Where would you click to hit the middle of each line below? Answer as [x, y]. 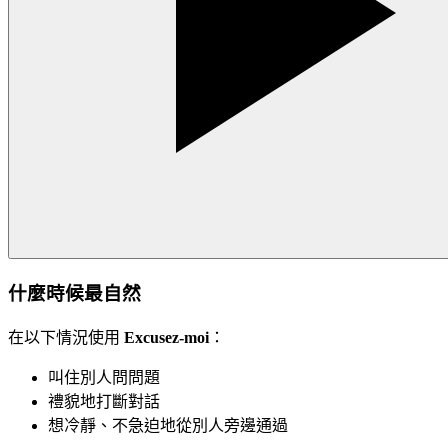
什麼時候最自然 [74, 293]
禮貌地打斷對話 [104, 401]
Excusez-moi [166, 337]
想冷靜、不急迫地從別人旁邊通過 [168, 425]
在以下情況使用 [66, 337]
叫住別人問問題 [104, 377]
